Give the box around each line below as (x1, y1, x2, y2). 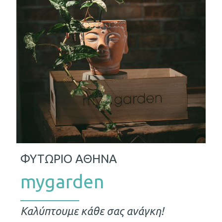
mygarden (20, 171, 104, 192)
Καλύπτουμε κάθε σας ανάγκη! (20, 204, 164, 217)
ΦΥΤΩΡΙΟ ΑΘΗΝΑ (20, 152, 117, 166)
